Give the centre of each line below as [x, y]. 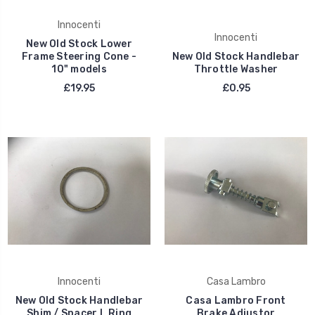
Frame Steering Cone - [79, 56]
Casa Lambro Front [236, 300]
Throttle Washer [236, 69]
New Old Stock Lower [79, 44]
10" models [79, 69]
